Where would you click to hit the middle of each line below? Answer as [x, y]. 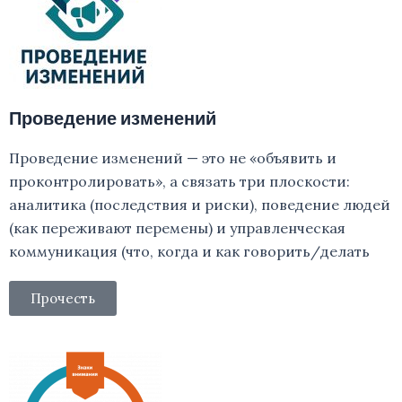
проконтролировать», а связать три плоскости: [179, 181]
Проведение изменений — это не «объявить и [173, 158]
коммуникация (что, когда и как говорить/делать [189, 251]
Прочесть [63, 298]
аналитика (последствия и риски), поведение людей [200, 205]
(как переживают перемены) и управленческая [177, 228]
